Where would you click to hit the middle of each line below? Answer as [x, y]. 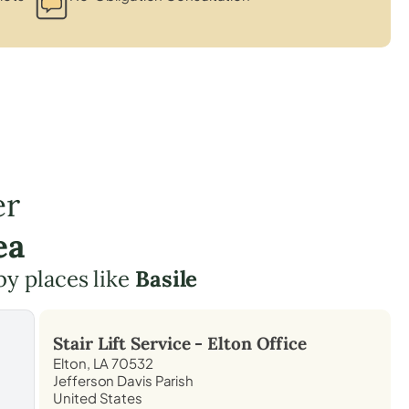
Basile [166, 278]
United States [98, 397]
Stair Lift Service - [131, 343]
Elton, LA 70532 [103, 362]
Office [279, 343]
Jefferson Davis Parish [124, 380]
